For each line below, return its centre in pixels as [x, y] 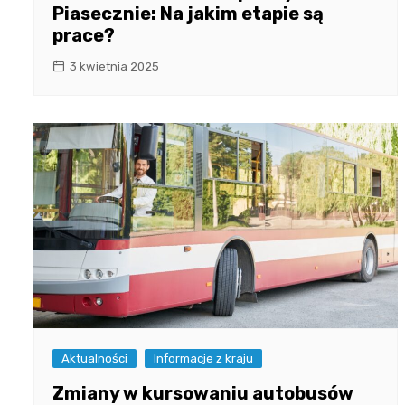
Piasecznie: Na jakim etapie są [188, 14]
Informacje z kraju [203, 359]
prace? [84, 36]
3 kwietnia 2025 [114, 67]
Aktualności [94, 359]
